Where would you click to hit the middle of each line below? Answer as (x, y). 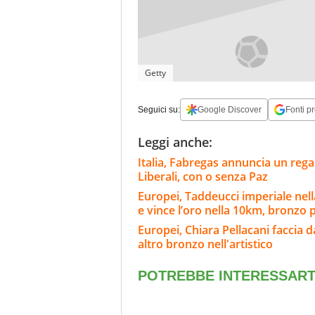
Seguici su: (159, 110)
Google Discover (230, 110)
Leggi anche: (175, 142)
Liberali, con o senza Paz (203, 177)
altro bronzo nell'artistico (205, 244)
